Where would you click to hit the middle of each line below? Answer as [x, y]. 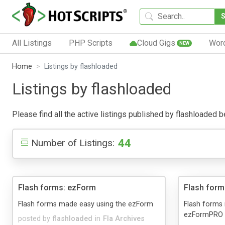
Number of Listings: [73, 143]
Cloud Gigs [156, 43]
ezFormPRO [203, 214]
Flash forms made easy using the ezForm [86, 204]
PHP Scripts [90, 43]
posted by [34, 218]
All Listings [32, 43]
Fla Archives [124, 218]
